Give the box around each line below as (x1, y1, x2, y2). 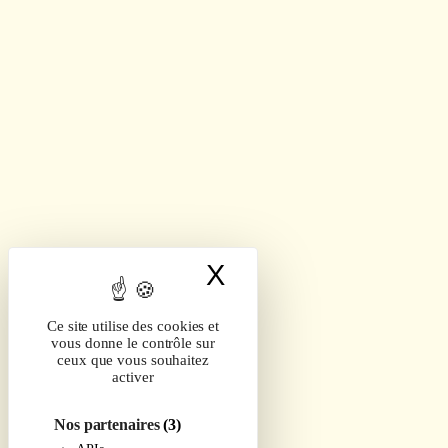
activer (112, 369, 154, 385)
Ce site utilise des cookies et (47, 318, 219, 334)
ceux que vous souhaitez (57, 352, 209, 368)
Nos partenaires (54, 416, 164, 433)
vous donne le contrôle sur (51, 335, 215, 351)
